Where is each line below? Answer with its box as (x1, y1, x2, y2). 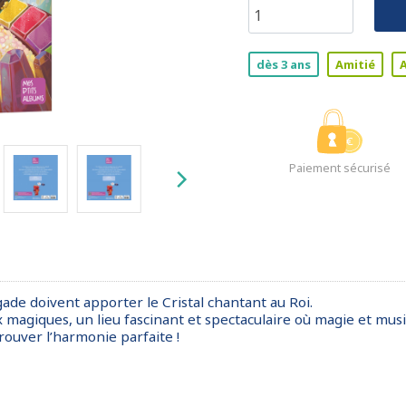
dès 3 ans (256, 56, 311, 72)
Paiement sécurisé (288, 159, 391, 176)
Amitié (335, 56, 375, 72)
